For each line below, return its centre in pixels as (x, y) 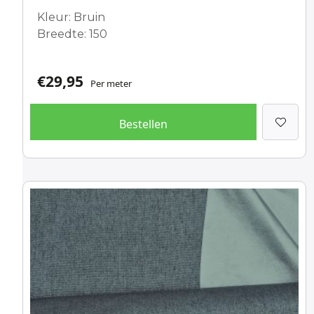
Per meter (111, 83)
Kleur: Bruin (71, 17)
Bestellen (144, 124)
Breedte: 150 (72, 34)
